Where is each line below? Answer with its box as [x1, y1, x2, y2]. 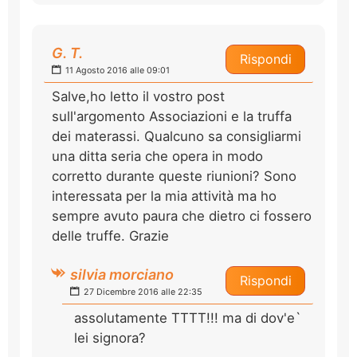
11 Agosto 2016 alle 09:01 [63, 65, 170, 76]
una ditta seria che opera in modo [52, 147, 263, 164]
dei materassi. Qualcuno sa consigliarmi [52, 127, 301, 144]
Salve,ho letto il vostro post [52, 88, 225, 104]
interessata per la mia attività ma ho [52, 187, 277, 204]
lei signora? [74, 329, 146, 346]
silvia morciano [70, 265, 174, 283]
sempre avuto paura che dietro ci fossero [52, 207, 312, 224]
